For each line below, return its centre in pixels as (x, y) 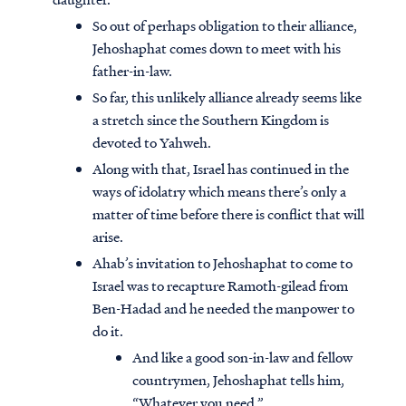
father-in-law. (132, 71)
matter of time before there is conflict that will (228, 214)
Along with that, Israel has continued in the (221, 169)
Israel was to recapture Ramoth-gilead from (220, 286)
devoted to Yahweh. (152, 143)
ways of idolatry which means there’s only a (219, 192)
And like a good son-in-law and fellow (242, 358)
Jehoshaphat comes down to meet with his (217, 48)
